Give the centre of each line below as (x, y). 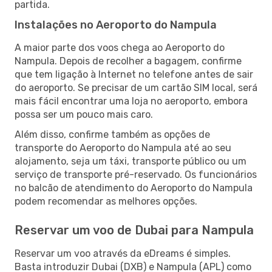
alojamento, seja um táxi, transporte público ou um (131, 161)
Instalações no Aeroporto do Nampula (116, 25)
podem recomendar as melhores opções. (106, 201)
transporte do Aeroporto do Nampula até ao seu (123, 148)
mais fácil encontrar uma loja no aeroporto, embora (131, 101)
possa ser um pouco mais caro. (84, 114)
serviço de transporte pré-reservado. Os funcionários (136, 174)
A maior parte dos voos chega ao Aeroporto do (120, 47)
